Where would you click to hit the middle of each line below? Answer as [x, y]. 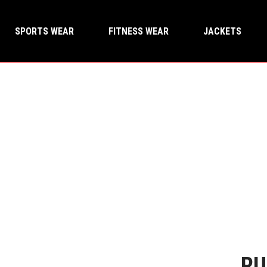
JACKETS [222, 31]
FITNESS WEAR [139, 31]
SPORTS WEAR [44, 31]
